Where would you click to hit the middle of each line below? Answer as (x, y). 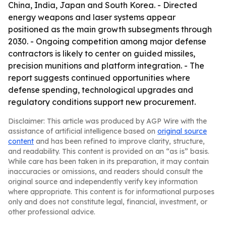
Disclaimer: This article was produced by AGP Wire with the (107, 121)
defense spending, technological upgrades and (101, 90)
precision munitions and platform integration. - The (106, 66)
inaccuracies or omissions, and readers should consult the (105, 172)
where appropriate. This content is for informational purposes (111, 192)
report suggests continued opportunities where (99, 78)
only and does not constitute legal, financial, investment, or (108, 202)
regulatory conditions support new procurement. (102, 102)
